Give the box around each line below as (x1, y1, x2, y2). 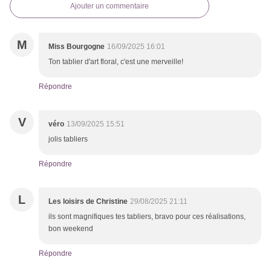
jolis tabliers (48, 135, 88, 144)
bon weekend (48, 224, 93, 233)
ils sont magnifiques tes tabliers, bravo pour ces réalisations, (48, 212, 246, 221)
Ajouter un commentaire (70, 2, 149, 11)
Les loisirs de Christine (48, 197, 128, 206)
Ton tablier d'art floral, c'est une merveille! (48, 57, 183, 67)
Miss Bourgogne (48, 42, 105, 51)
